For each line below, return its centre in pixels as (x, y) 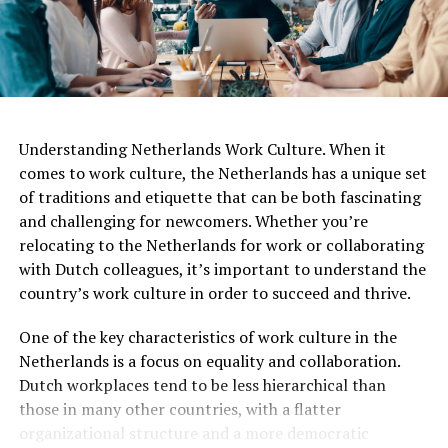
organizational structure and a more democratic (193, 432)
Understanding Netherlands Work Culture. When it (202, 148)
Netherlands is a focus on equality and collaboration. (209, 360)
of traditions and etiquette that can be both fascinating (219, 196)
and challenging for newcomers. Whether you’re (193, 220)
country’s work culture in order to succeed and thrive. (214, 292)
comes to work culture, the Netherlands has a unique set (222, 172)
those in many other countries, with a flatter (179, 408)
